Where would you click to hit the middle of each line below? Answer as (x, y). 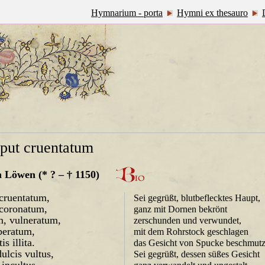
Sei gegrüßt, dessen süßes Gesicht (197, 254)
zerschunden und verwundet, (188, 220)
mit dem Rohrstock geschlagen (191, 232)
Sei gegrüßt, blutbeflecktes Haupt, (197, 198)
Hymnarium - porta (127, 13)
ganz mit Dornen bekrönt (181, 209)
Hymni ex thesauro (212, 13)
